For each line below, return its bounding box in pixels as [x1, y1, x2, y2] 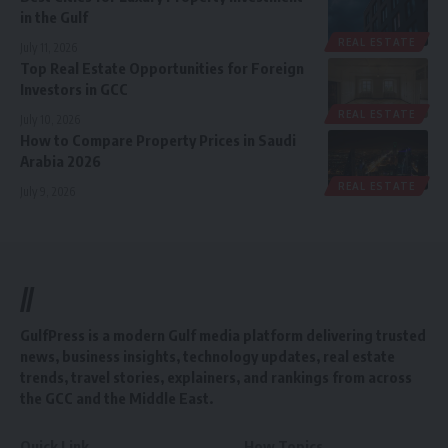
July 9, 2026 [20, 184, 75, 200]
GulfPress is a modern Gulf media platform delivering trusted [20, 326, 426, 345]
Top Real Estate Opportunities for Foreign [20, 59, 304, 78]
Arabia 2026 [20, 152, 101, 171]
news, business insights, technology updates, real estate [20, 347, 395, 366]
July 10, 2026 [20, 112, 80, 128]
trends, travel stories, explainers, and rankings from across [20, 368, 412, 387]
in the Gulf [20, 8, 88, 27]
